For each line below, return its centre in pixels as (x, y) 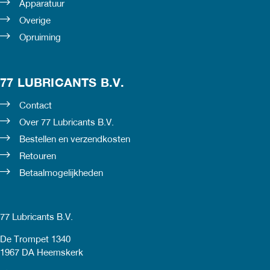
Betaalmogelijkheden (61, 174)
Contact (36, 106)
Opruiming (40, 38)
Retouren (38, 157)
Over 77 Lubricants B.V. (67, 123)
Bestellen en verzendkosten (75, 140)
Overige (35, 21)
